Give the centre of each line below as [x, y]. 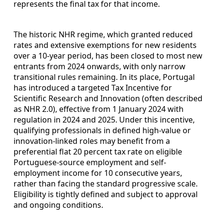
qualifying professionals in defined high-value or [102, 130]
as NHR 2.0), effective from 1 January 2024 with [99, 109]
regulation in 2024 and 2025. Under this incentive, [104, 119]
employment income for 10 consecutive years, [98, 173]
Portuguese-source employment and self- [90, 162]
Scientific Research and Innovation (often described [108, 98]
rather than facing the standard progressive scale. [106, 183]
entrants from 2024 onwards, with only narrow [100, 66]
